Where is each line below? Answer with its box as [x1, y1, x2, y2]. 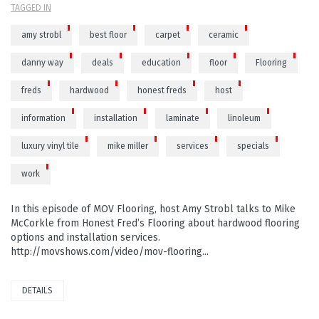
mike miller [108, 141, 148, 152]
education [142, 58, 181, 68]
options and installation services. [11, 231, 160, 244]
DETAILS [22, 286, 53, 296]
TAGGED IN [11, 3, 51, 14]
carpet [155, 30, 180, 41]
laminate [166, 113, 199, 124]
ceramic [209, 30, 239, 41]
